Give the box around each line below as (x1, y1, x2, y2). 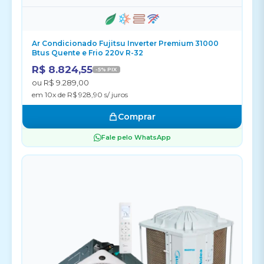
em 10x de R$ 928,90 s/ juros (32, 90, 128, 99)
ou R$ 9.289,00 (32, 78, 89, 87)
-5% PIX (95, 66, 117, 72)
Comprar (118, 111, 156, 122)
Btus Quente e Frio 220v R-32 (32, 48, 143, 57)
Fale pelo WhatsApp (101, 133, 171, 141)
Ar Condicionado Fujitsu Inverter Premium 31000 (32, 39, 219, 48)
